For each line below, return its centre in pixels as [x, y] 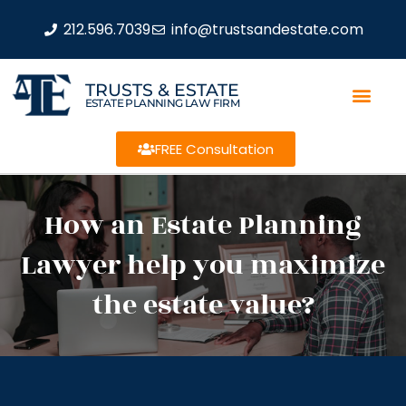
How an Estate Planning [203, 226]
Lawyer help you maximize [203, 266]
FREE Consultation [214, 149]
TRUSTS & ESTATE [162, 90]
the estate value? [203, 305]
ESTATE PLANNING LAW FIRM [162, 102]
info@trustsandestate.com [267, 29]
